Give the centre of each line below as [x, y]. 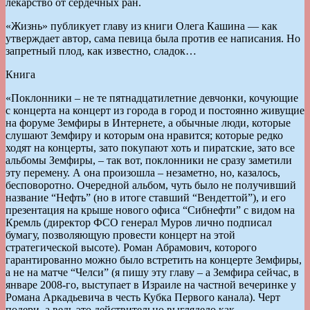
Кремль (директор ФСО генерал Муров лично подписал [139, 222]
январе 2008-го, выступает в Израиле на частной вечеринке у [151, 284]
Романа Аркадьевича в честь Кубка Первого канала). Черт [143, 297]
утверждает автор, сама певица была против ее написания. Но [153, 38]
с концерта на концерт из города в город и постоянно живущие [155, 110]
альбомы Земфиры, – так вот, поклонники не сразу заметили [149, 160]
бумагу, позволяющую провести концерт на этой [120, 235]
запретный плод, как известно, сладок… [101, 51]
